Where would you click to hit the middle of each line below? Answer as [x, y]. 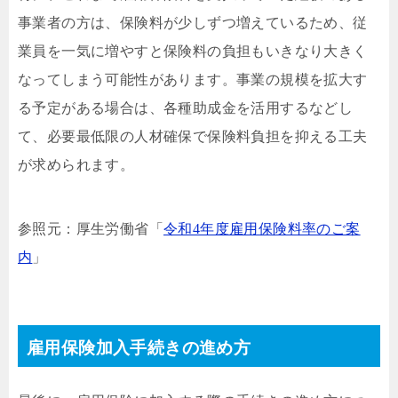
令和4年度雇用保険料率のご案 [262, 228]
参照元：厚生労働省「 [91, 228]
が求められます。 [76, 164]
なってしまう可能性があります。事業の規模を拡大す [193, 79]
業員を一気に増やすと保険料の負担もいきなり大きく [193, 51]
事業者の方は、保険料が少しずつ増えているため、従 [193, 22]
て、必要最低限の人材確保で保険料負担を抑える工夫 [193, 136]
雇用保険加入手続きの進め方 [139, 347]
